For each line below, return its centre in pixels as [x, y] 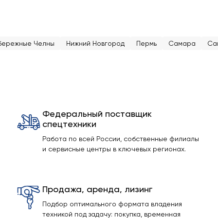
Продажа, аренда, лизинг [97, 189]
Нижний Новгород [95, 43]
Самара [182, 43]
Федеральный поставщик [97, 114]
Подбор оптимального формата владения [112, 204]
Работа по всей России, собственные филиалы [120, 139]
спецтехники [69, 124]
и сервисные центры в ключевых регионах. [114, 149]
